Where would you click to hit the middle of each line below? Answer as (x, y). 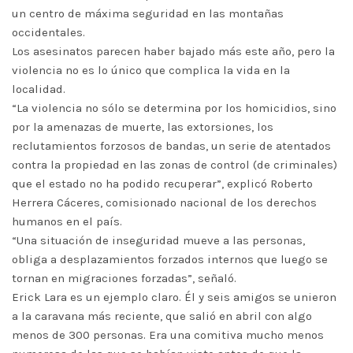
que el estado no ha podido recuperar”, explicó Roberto (162, 184)
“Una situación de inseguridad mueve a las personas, (158, 240)
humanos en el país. (67, 221)
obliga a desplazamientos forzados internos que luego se (170, 259)
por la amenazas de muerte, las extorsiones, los (143, 127)
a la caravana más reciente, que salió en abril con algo (162, 316)
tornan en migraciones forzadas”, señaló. (124, 278)
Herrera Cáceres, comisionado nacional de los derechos (164, 203)
